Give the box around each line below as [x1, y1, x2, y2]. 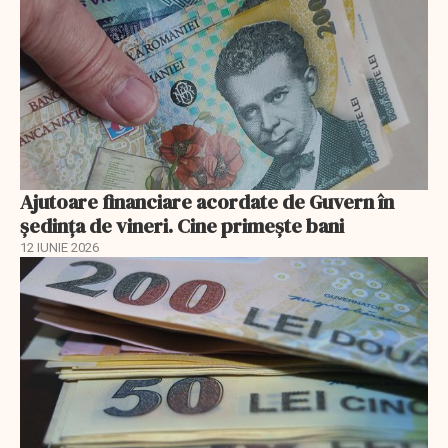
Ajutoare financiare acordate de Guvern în [20, 187, 394, 216]
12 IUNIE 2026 [20, 239, 99, 255]
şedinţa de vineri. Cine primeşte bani [20, 211, 344, 240]
